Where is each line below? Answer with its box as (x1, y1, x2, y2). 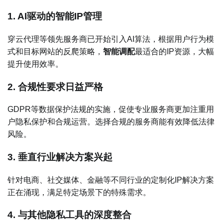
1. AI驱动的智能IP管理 (7, 11, 102, 22)
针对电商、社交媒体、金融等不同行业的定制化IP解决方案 (7, 175, 214, 184)
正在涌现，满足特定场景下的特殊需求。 (7, 188, 151, 197)
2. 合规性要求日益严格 (7, 81, 103, 92)
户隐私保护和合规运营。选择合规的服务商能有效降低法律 (7, 117, 215, 126)
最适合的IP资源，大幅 (135, 47, 214, 56)
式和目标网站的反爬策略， (7, 47, 103, 56)
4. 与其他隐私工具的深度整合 (7, 210, 131, 221)
